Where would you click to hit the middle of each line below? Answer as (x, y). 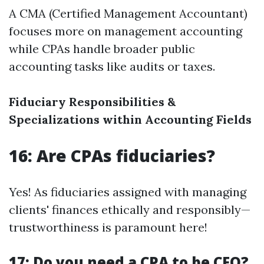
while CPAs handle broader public (102, 49)
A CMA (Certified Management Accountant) (128, 13)
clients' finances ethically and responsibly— (130, 209)
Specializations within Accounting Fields (130, 119)
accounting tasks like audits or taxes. (112, 66)
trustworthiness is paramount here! (108, 227)
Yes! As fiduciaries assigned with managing (128, 192)
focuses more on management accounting (126, 31)
